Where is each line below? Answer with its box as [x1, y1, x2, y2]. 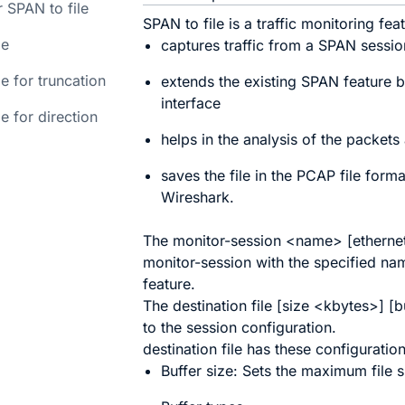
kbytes [324, 297, 370, 315]
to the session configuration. [143, 318, 337, 336]
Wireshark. [161, 188, 235, 206]
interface [161, 94, 221, 112]
